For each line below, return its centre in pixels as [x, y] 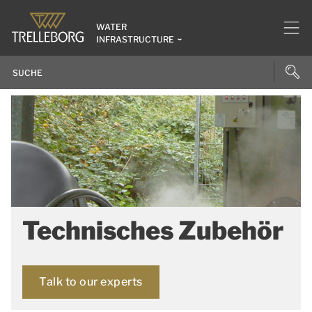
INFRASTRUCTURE [135, 39]
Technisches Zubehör [153, 231]
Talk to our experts [91, 282]
